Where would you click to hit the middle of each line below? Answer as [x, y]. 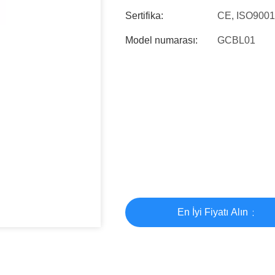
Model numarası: [161, 40]
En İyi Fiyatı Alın [214, 212]
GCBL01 [236, 40]
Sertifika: [144, 16]
